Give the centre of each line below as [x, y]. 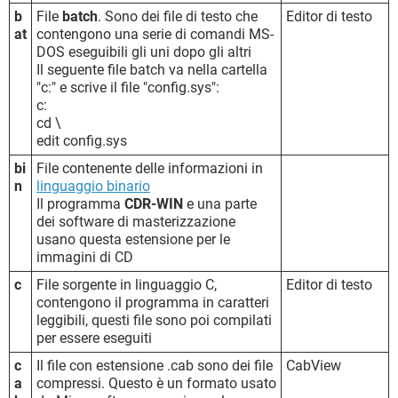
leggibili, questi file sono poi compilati [154, 320]
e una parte [220, 203]
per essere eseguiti [94, 338]
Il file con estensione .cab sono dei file [155, 365]
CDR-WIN [154, 203]
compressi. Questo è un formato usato [156, 383]
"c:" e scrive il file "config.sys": [128, 87]
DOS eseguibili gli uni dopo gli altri [144, 52]
